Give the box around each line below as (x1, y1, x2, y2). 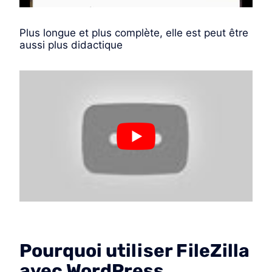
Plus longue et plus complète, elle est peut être (19, 26, 248, 39)
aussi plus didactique (19, 38, 123, 51)
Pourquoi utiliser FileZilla (19, 239, 250, 262)
